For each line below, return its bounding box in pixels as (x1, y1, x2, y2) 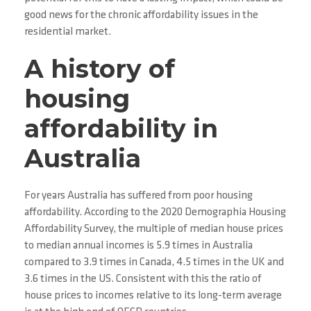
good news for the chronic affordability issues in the (24, 10, 258, 21)
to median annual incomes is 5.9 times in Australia (24, 240, 253, 251)
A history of (24, 53, 175, 84)
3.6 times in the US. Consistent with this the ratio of (24, 274, 262, 285)
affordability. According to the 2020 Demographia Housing (24, 207, 286, 218)
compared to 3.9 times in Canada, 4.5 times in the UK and (24, 257, 284, 268)
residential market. (24, 26, 111, 37)
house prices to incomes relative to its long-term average (24, 290, 282, 301)
